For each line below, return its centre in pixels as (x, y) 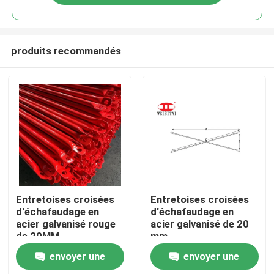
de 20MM (38, 236)
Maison (39, 193)
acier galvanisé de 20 (199, 224)
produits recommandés (66, 50)
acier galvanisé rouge (66, 224)
